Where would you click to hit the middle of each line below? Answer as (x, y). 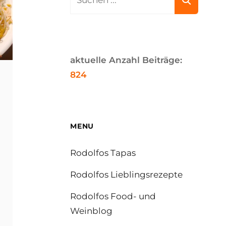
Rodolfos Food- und (113, 196)
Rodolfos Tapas (103, 153)
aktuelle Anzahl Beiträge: (126, 60)
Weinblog (92, 211)
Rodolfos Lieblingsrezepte (127, 175)
